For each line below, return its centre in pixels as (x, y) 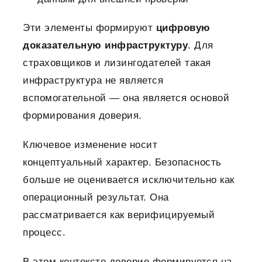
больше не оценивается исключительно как (129, 180)
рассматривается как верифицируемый (119, 215)
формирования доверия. (82, 116)
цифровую (183, 28)
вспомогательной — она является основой (126, 98)
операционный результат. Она (96, 198)
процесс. (44, 233)
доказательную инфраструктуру (105, 46)
